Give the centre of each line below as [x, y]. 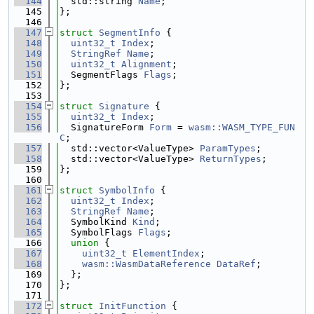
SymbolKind [96, 222]
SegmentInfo [130, 33]
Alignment [146, 64]
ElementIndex [166, 253]
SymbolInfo [127, 190]
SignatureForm [104, 127]
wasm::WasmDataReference [146, 264]
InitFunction [132, 306]
